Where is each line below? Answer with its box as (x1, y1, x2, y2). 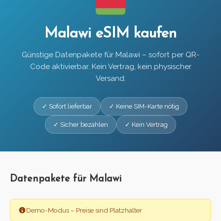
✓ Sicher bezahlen (53, 121, 108, 129)
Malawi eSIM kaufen (44, 27, 177, 41)
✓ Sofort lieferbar (42, 103, 92, 110)
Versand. (95, 74, 126, 83)
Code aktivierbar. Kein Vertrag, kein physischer (30, 62, 191, 72)
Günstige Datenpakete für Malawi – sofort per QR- (22, 50, 199, 60)
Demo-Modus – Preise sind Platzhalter (26, 206, 142, 215)
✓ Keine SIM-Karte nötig (109, 103, 179, 110)
